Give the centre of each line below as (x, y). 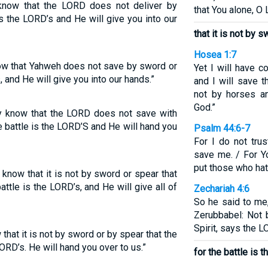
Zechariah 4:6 (221, 189)
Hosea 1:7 (215, 55)
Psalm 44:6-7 (222, 128)
